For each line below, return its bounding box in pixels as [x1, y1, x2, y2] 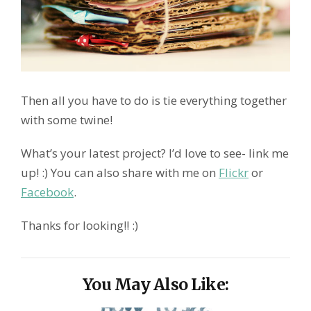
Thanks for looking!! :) [21, 217, 138, 234]
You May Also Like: [82, 274, 229, 295]
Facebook [21, 184, 74, 201]
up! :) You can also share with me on [21, 165, 219, 181]
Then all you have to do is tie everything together [21, 92, 287, 109]
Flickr [219, 165, 249, 181]
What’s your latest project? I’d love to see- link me [21, 145, 289, 162]
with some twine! [21, 112, 112, 128]
